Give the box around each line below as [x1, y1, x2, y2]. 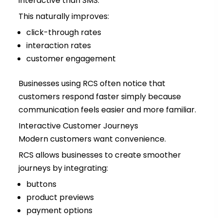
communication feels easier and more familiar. [18, 104, 196, 116]
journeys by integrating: [18, 163, 108, 174]
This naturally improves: [18, 11, 109, 22]
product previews [26, 192, 94, 203]
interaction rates [26, 40, 91, 52]
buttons [26, 179, 56, 190]
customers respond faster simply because [18, 91, 181, 103]
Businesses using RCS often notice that [18, 78, 165, 90]
